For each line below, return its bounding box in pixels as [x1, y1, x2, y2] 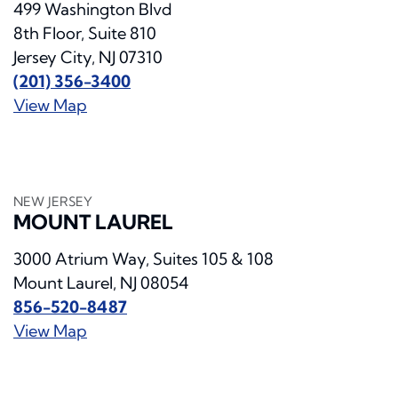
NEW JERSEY [13, 194, 92, 211]
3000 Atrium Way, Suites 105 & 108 [13, 249, 274, 270]
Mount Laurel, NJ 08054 [13, 273, 188, 294]
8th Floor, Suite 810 [13, 23, 156, 44]
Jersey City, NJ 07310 [13, 47, 163, 68]
